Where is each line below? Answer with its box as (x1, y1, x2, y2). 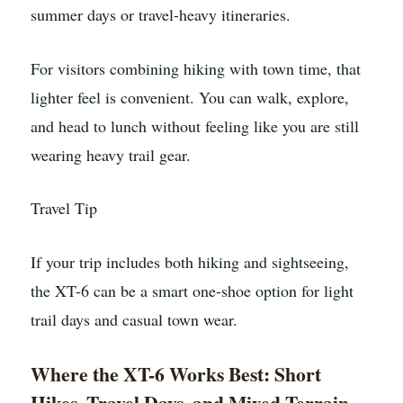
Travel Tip (31, 197, 97, 219)
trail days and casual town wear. (31, 309, 237, 331)
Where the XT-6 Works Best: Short (31, 360, 321, 389)
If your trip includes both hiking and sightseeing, (31, 251, 349, 273)
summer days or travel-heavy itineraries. (31, 4, 291, 26)
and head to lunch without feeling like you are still (31, 114, 359, 137)
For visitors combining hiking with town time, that (31, 57, 361, 79)
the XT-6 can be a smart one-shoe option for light (31, 280, 354, 302)
